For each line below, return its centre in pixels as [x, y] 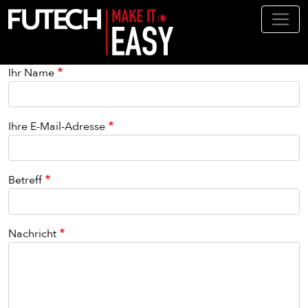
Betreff [25, 180]
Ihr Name [31, 73]
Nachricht [32, 234]
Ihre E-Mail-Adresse [57, 127]
